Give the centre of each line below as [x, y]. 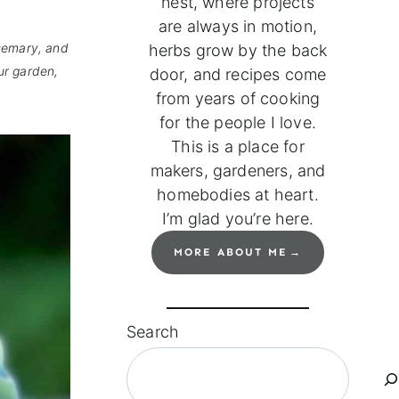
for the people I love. [238, 123]
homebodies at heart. [238, 195]
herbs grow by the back [238, 51]
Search [153, 332]
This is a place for [238, 147]
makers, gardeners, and [238, 171]
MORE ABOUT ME [230, 252]
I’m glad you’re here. [238, 219]
